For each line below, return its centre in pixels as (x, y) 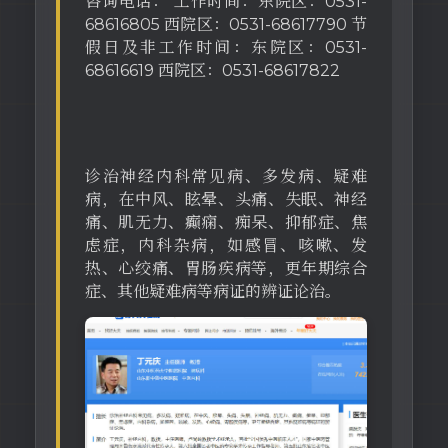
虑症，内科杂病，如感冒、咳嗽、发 (226, 245)
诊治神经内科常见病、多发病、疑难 (226, 176)
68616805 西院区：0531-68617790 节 (226, 24)
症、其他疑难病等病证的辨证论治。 (213, 291)
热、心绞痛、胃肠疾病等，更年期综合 (226, 268)
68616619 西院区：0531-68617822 (212, 70)
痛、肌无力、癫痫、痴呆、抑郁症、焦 (226, 222)
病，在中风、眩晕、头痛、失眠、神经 (226, 199)
